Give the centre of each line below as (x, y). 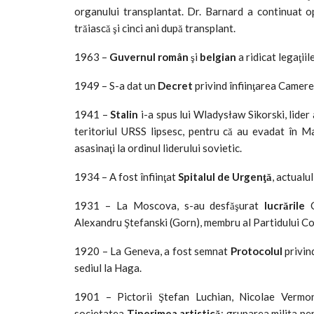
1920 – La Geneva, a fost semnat (152, 251)
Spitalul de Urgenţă (225, 176)
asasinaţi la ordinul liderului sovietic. (158, 148)
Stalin (124, 114)
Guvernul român (149, 56)
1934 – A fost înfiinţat (126, 176)
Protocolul (256, 251)
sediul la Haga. (108, 267)
